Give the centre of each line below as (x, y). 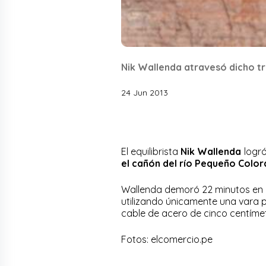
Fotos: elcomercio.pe (167, 239)
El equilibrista (151, 151)
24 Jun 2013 (145, 92)
